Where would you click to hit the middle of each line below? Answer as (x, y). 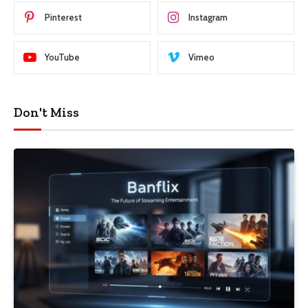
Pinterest (63, 18)
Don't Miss (46, 112)
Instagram (208, 18)
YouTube (62, 57)
